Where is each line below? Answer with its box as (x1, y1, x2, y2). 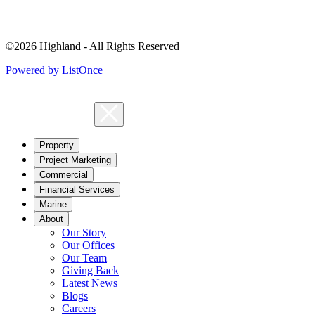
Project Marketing (39, 155, 111, 166)
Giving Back (62, 264, 119, 277)
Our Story (62, 226, 106, 239)
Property (39, 140, 74, 151)
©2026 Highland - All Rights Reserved (6, 40, 179, 53)
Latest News (62, 277, 117, 290)
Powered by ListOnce (6, 64, 103, 77)
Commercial (39, 169, 88, 181)
